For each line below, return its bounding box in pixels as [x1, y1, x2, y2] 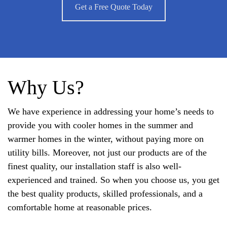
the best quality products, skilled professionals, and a [8, 188, 203, 199]
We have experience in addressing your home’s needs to [8, 106, 214, 117]
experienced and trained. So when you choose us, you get [8, 174, 219, 185]
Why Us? [8, 75, 84, 99]
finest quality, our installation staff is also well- [8, 161, 181, 171]
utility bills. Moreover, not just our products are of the [8, 147, 207, 158]
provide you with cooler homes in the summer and [8, 120, 193, 130]
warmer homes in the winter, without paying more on [8, 133, 204, 144]
